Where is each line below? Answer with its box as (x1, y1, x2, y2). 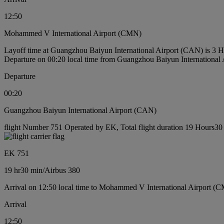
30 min (20, 165, 42, 174)
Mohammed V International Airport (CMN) (4, 28, 141, 37)
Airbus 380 (44, 165, 80, 174)
